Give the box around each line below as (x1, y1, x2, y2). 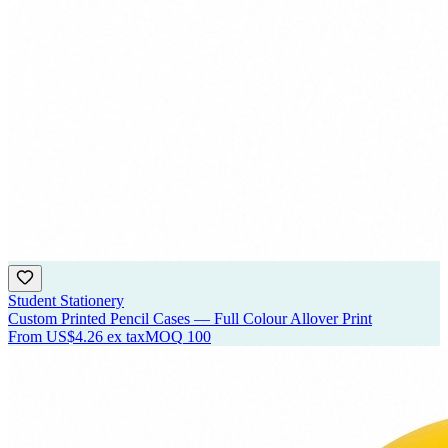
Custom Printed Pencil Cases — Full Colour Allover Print (8, 310, 372, 328)
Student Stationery (8, 292, 124, 310)
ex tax (107, 328, 145, 346)
